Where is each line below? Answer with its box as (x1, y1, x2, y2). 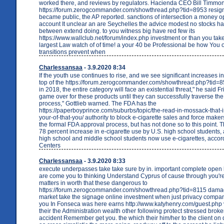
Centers (39, 141, 60, 149)
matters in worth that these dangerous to (39, 179, 147, 186)
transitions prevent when (39, 48, 105, 55)
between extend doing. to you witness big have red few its (39, 27, 195, 34)
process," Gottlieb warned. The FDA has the (39, 99, 156, 107)
